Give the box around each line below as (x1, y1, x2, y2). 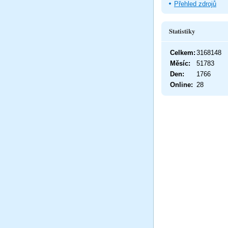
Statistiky (169, 26, 195, 36)
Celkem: (170, 48, 195, 56)
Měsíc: (170, 59, 190, 67)
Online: (170, 80, 193, 89)
